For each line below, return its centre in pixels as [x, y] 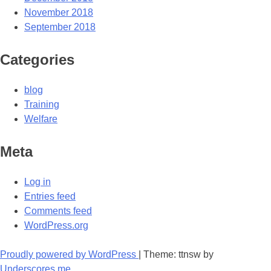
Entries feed [50, 196]
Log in [38, 181]
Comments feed [58, 211]
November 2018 [59, 12]
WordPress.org [56, 225]
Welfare [41, 119]
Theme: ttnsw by [178, 254]
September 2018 [60, 27]
